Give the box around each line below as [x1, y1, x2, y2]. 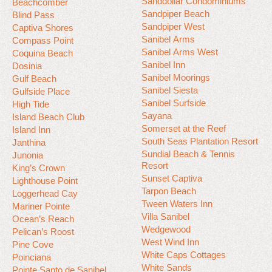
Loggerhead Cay [12, 188, 78, 199]
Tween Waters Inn [141, 199, 212, 209]
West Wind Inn [141, 237, 199, 247]
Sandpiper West [141, 21, 205, 32]
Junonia [12, 150, 43, 160]
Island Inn [12, 124, 50, 135]
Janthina [12, 137, 46, 148]
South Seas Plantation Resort [141, 136, 258, 146]
